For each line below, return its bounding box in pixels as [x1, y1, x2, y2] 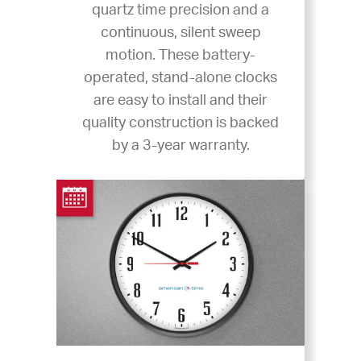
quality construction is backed [82, 115, 279, 131]
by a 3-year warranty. [111, 138, 250, 153]
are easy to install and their [93, 93, 268, 108]
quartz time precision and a [92, 2, 269, 18]
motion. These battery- [106, 48, 255, 63]
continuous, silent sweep [100, 25, 261, 40]
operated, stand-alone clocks [84, 70, 277, 85]
